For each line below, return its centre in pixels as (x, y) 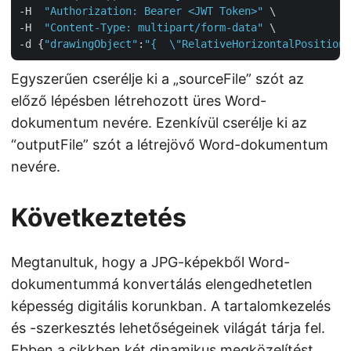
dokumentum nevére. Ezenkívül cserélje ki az (159, 123)
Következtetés (99, 217)
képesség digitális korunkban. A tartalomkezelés (171, 306)
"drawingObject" (91, 44)
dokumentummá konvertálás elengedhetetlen (162, 284)
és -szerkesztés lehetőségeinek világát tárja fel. (168, 328)
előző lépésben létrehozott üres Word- (139, 101)
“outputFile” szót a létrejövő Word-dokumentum (170, 145)
